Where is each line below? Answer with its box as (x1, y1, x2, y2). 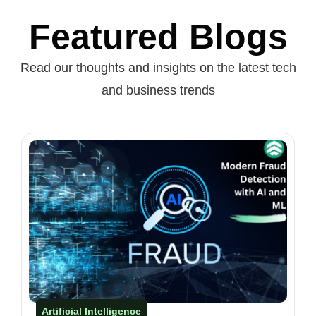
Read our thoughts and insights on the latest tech (20, 60, 296, 75)
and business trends (101, 83, 215, 97)
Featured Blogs (28, 16, 288, 56)
